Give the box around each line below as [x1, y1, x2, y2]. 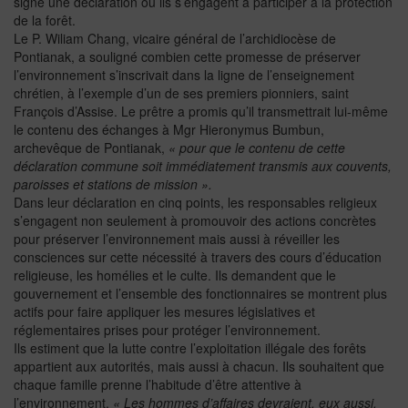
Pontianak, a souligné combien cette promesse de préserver [14, 47, 361, 66]
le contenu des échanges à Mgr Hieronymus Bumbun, [14, 120, 324, 138]
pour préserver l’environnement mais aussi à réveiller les [14, 229, 340, 248]
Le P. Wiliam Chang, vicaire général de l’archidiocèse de [14, 29, 336, 47]
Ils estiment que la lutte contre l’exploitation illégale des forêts [14, 339, 366, 357]
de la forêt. [14, 11, 76, 29]
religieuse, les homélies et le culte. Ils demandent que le [14, 266, 336, 284]
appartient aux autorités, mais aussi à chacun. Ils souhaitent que [14, 357, 384, 375]
